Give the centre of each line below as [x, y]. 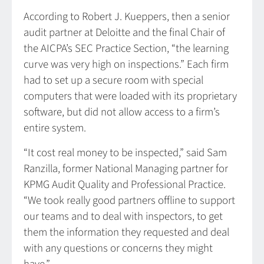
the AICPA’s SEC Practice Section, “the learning [126, 49]
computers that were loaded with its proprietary [130, 97]
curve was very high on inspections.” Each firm [126, 65]
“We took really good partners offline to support [129, 200]
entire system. [57, 128]
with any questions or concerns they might [118, 248]
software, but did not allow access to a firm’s [122, 113]
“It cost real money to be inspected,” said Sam [125, 153]
